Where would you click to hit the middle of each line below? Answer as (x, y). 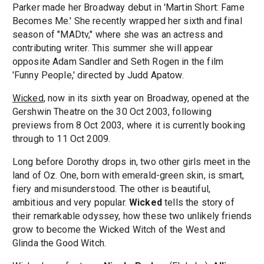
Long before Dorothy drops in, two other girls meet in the (131, 162)
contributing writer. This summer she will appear (112, 48)
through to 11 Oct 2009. (61, 139)
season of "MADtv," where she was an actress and (117, 35)
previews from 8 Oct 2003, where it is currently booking (129, 126)
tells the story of (198, 203)
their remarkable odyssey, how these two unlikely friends (132, 216)
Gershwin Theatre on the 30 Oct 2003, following (112, 112)
